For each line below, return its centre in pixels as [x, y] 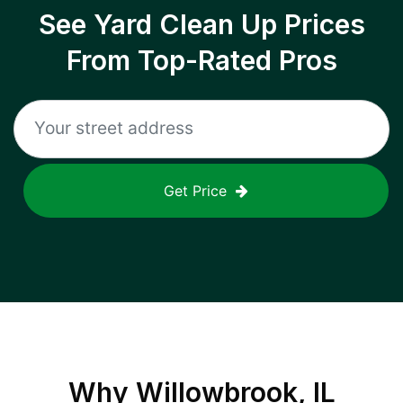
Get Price [195, 191]
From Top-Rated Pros [201, 60]
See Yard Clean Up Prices [201, 24]
